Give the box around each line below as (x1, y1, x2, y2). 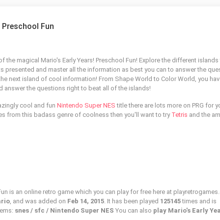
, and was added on (10, 197, 67, 205)
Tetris (171, 111, 188, 118)
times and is (182, 197, 217, 205)
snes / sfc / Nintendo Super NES (15, 207, 114, 214)
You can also (114, 207, 153, 214)
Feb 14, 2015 (67, 197, 104, 205)
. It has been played (104, 197, 160, 205)
